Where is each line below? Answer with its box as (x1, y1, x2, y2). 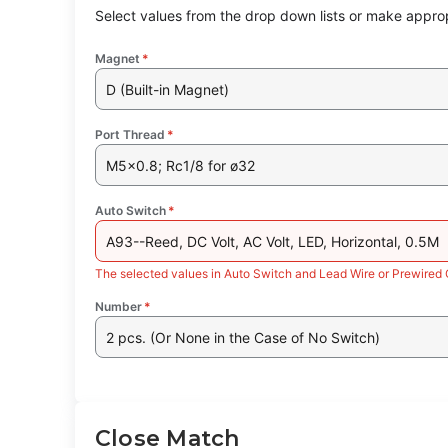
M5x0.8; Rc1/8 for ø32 (106, 156, 256, 174)
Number (94, 299, 142, 315)
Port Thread (94, 127, 165, 143)
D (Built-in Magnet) (106, 80, 230, 98)
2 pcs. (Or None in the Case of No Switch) (106, 328, 381, 346)
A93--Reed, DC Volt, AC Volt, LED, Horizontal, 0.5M (106, 232, 440, 250)
